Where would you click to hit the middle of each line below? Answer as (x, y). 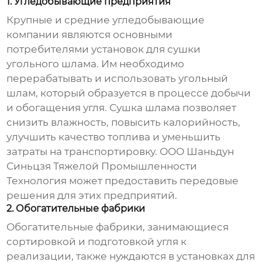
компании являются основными (90, 35)
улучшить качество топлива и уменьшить (114, 137)
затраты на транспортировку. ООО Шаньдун (120, 152)
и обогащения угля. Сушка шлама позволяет (122, 108)
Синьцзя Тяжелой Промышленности (102, 166)
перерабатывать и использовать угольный (118, 79)
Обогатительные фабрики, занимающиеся (118, 227)
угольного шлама (52, 64)
